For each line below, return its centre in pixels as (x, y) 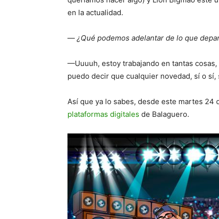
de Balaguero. (164, 114)
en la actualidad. (95, 13)
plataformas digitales (103, 114)
